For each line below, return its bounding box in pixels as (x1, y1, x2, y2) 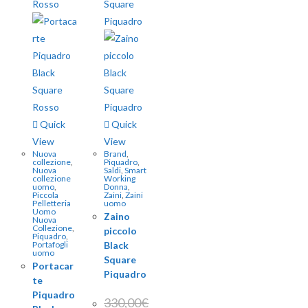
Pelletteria (32, 198, 71, 208)
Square (104, 254, 137, 265)
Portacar (32, 260, 74, 272)
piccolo (104, 225, 137, 236)
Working (104, 173, 136, 184)
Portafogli (32, 239, 69, 250)
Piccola (32, 190, 59, 200)
